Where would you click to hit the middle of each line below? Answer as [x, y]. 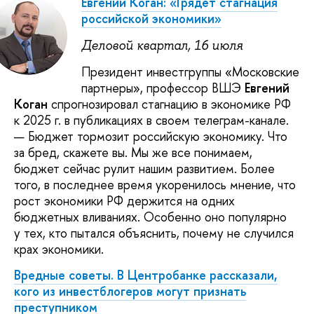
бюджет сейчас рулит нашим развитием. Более [144, 168]
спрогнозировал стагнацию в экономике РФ [169, 104]
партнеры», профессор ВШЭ [163, 88]
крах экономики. [59, 249]
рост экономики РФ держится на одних [124, 200]
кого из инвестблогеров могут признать [130, 292]
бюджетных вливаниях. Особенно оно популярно [150, 217]
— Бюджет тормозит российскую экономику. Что [151, 136]
